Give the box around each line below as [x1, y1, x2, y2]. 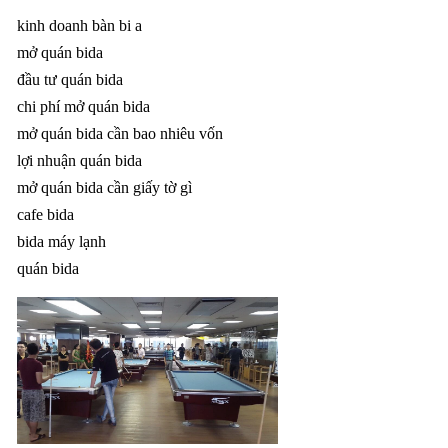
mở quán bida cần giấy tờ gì [17, 179, 192, 196]
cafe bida [17, 206, 74, 223]
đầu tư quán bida [17, 71, 123, 88]
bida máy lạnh [17, 233, 106, 250]
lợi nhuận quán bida [17, 152, 142, 169]
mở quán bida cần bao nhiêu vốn [17, 125, 223, 142]
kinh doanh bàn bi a [17, 17, 142, 34]
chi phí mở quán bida [17, 98, 150, 115]
